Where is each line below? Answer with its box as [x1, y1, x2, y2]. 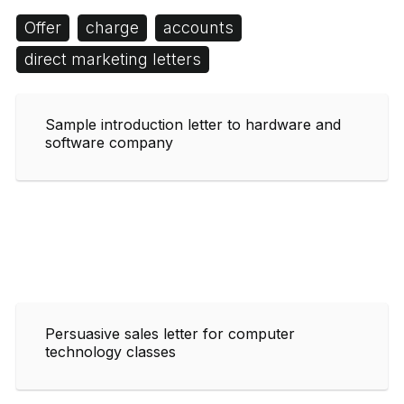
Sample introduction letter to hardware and [45, 115, 341, 133]
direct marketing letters [24, 49, 201, 69]
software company [45, 133, 173, 151]
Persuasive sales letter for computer [45, 324, 295, 343]
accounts [163, 17, 234, 37]
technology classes [45, 342, 176, 361]
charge [86, 17, 139, 37]
